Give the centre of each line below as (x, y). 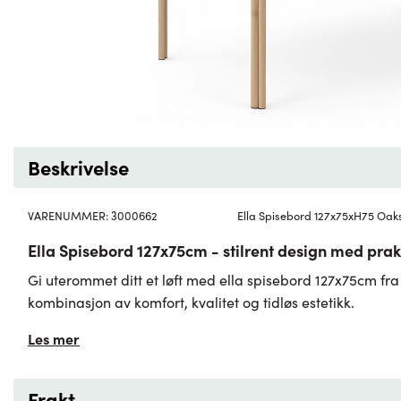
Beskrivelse (78, 167)
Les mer (54, 338)
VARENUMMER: (69, 215)
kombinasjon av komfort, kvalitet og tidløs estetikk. (191, 302)
